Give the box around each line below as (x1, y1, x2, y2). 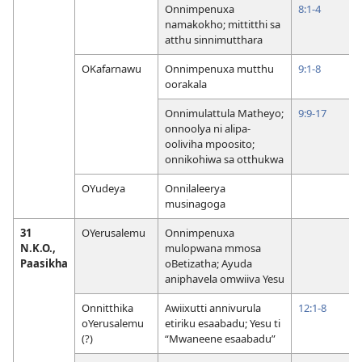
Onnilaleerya (165, 180, 225, 196)
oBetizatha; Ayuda (165, 255, 252, 271)
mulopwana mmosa (165, 240, 261, 255)
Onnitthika (82, 300, 133, 315)
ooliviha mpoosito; (165, 136, 255, 151)
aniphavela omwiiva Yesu (165, 271, 284, 286)
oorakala (165, 76, 207, 91)
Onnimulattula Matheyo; (165, 105, 284, 120)
